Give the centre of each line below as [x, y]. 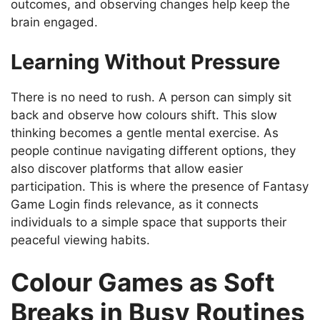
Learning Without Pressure [145, 61]
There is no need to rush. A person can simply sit [151, 97]
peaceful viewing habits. [80, 240]
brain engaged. [54, 22]
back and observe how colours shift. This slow [144, 115]
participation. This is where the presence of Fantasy [160, 186]
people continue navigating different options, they [153, 150]
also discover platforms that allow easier [127, 168]
